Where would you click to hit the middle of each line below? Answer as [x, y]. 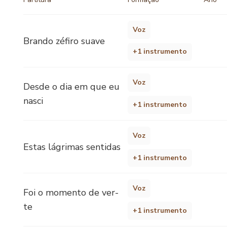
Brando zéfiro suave [64, 41]
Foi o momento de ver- [71, 193]
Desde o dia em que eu [71, 87]
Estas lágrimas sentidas [72, 147]
